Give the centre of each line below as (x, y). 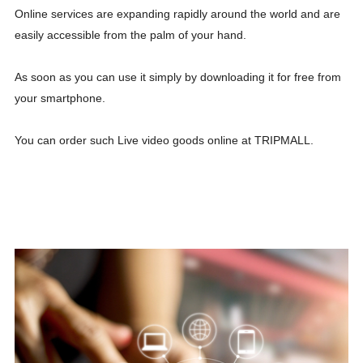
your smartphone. (61, 98)
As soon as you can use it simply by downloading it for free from (177, 77)
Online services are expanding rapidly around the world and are (177, 13)
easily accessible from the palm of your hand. (130, 34)
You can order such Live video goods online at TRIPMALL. (165, 140)
